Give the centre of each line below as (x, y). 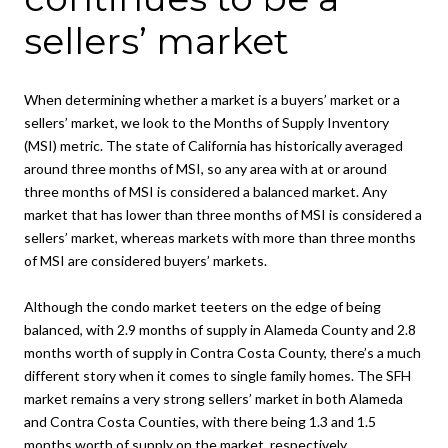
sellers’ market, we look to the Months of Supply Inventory (206, 123)
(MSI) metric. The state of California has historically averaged (213, 146)
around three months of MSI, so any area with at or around (205, 169)
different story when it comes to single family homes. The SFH (217, 376)
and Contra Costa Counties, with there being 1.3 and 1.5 (200, 422)
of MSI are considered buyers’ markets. (145, 261)
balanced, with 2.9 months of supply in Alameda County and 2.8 (220, 330)
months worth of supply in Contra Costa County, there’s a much (222, 353)
